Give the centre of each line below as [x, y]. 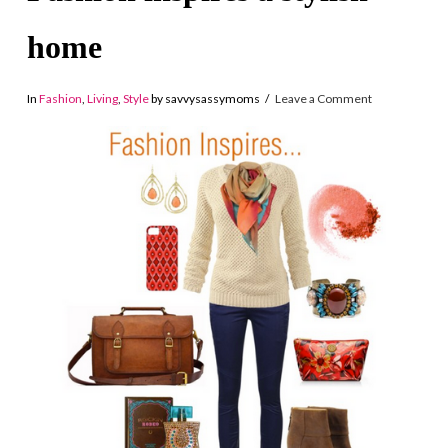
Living [102, 98]
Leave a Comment [323, 98]
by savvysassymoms [204, 98]
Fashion [60, 98]
